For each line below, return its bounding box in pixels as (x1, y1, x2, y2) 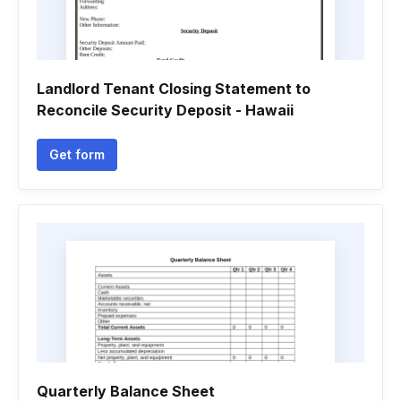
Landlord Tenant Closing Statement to (37, 80, 311, 98)
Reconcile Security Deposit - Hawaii (37, 101, 294, 119)
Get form (49, 147, 105, 162)
